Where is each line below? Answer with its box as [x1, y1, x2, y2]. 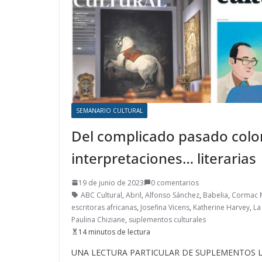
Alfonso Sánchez [145, 189, 199, 200]
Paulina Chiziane [71, 214, 125, 225]
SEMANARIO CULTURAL [76, 106, 143, 115]
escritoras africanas [71, 202, 137, 212]
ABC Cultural [81, 189, 122, 200]
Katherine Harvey [193, 202, 250, 212]
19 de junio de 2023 [78, 177, 144, 188]
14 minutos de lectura [78, 226, 150, 237]
